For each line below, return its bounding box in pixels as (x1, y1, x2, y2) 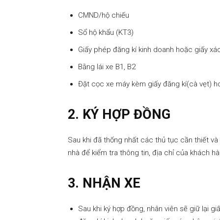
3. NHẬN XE (68, 175, 140, 192)
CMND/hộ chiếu (78, 11, 129, 20)
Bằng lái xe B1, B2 (78, 62, 136, 72)
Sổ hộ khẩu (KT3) (78, 28, 134, 37)
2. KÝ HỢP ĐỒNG (68, 107, 170, 123)
